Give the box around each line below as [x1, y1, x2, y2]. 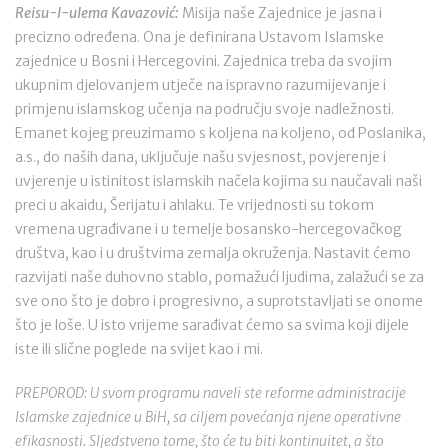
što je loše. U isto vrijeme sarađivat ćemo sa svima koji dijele [15, 316, 409, 334]
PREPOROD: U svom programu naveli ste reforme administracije [15, 384, 406, 402]
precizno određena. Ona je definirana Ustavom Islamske [15, 28, 384, 46]
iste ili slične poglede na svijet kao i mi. [15, 340, 263, 358]
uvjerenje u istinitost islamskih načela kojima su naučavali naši [15, 172, 422, 190]
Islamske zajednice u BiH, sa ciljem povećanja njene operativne [15, 408, 401, 426]
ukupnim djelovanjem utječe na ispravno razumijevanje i [15, 76, 386, 94]
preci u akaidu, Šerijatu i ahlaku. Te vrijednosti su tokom [15, 196, 374, 214]
